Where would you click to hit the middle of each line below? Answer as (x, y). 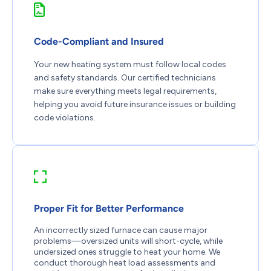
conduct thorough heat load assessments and (125, 263)
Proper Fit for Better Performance (109, 209)
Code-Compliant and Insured (99, 42)
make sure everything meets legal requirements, (125, 91)
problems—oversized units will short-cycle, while (128, 241)
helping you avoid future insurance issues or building (135, 105)
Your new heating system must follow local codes (130, 65)
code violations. (65, 118)
